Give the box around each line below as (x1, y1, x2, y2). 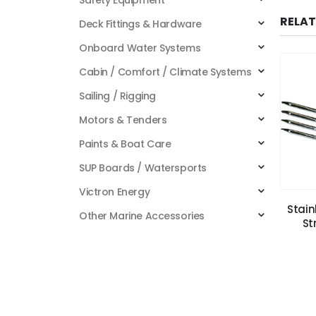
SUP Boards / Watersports (79, 160, 207, 175)
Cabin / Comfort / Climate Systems (79, 64, 252, 79)
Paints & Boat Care (79, 136, 171, 151)
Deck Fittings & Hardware (79, 16, 202, 31)
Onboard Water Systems (79, 40, 201, 55)
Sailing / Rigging (79, 88, 156, 103)
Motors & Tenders (79, 112, 167, 127)
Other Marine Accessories (79, 208, 205, 223)
